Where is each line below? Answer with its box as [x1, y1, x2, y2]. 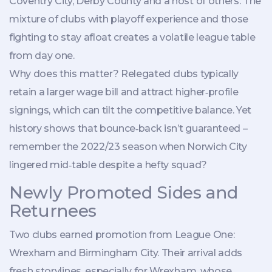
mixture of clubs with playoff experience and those [9, 13, 248, 25]
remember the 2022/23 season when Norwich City [9, 140, 247, 152]
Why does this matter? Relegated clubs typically [9, 67, 239, 80]
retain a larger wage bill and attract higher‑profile [9, 86, 239, 98]
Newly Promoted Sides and [9, 182, 238, 203]
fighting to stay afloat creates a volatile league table [9, 31, 256, 43]
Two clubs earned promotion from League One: [9, 228, 235, 240]
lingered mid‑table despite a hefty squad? [9, 158, 207, 171]
